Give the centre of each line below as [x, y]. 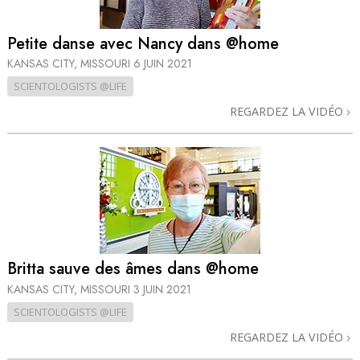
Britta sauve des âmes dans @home [133, 269]
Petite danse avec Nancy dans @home [143, 43]
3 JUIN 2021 [162, 289]
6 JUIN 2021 [163, 64]
